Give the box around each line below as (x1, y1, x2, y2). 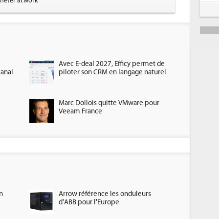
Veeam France (58, 107, 102, 115)
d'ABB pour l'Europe (58, 198, 119, 206)
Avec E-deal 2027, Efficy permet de (58, 60, 165, 68)
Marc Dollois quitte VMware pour (58, 99, 159, 107)
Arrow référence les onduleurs (58, 190, 151, 198)
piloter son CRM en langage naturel (58, 68, 166, 76)
